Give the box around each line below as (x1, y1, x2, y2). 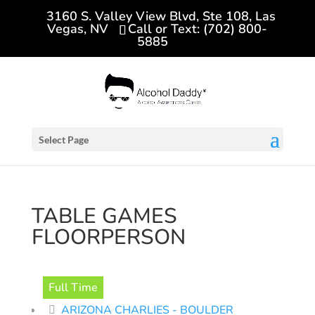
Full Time (48, 280, 98, 295)
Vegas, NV (47, 20, 109, 37)
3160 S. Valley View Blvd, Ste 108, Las (46, 7, 276, 25)
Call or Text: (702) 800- (128, 20, 268, 37)
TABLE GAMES (31, 202, 177, 231)
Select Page (38, 134, 89, 146)
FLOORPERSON (31, 223, 186, 252)
